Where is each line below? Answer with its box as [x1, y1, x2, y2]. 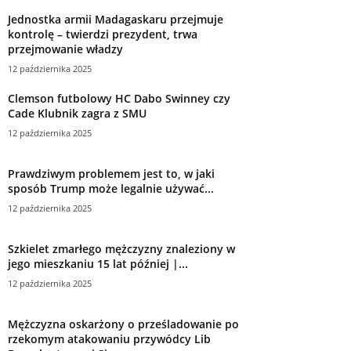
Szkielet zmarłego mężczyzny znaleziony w [8, 241, 235, 257]
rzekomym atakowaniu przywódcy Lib [8, 331, 211, 347]
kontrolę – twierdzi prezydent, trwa [8, 27, 197, 42]
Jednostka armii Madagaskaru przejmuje [8, 12, 223, 27]
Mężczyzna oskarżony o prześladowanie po [8, 317, 239, 332]
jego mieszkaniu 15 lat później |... [8, 256, 188, 272]
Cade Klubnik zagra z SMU [8, 106, 147, 121]
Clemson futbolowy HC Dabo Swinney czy [8, 91, 230, 107]
